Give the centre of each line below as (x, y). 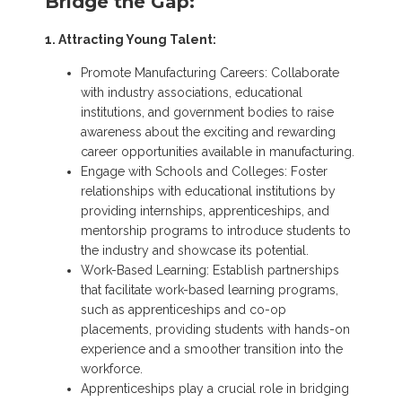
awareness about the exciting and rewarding (208, 131)
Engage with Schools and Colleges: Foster (204, 171)
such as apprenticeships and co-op (184, 309)
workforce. (112, 368)
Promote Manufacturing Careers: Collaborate (210, 72)
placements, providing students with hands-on (215, 329)
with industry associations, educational (192, 92)
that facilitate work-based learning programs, (210, 289)
